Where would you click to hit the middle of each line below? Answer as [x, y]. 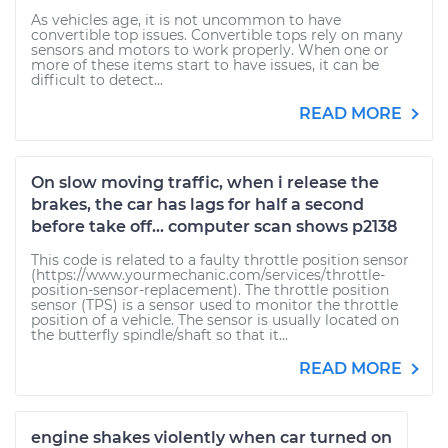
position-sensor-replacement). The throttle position [210, 290]
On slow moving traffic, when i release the [205, 182]
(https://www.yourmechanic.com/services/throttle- [208, 275]
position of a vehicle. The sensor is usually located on [215, 320]
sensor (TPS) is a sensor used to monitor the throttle [214, 305]
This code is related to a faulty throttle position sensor [220, 260]
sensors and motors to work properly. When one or [210, 50]
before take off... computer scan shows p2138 [214, 226]
